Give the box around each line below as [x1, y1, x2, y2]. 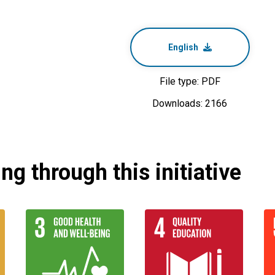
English [168, 42, 198, 52]
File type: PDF [159, 76, 220, 87]
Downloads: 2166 [152, 98, 227, 109]
